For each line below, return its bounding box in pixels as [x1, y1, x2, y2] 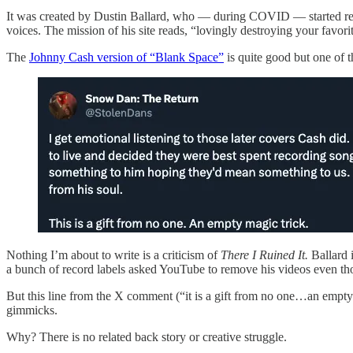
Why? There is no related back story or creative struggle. [6, 329, 287, 344]
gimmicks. [6, 303, 58, 317]
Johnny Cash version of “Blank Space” [29, 50, 224, 64]
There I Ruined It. [221, 247, 311, 262]
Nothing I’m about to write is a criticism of [6, 247, 221, 262]
